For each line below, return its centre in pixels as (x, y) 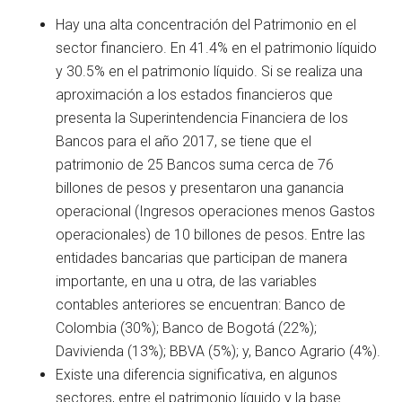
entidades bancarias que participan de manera (202, 258)
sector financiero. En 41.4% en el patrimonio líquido (217, 48)
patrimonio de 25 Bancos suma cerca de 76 (195, 164)
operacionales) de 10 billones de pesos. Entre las (211, 234)
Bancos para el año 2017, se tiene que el (184, 141)
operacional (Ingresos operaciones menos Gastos (216, 211)
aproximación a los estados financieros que (195, 94)
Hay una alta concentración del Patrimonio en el (206, 24)
